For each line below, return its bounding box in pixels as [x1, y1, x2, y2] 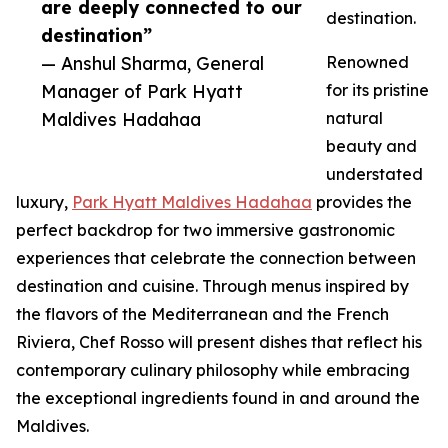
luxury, [16, 192, 72, 213]
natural [326, 108, 383, 129]
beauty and [326, 136, 417, 157]
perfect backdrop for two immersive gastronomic [16, 220, 395, 241]
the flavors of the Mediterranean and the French [16, 304, 389, 325]
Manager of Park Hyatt [41, 80, 243, 103]
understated [326, 164, 423, 185]
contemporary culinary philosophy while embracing [16, 360, 410, 381]
